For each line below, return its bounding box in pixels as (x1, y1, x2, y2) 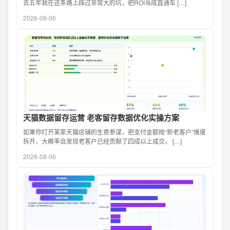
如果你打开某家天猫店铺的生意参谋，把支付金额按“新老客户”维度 (23, 127, 206, 137)
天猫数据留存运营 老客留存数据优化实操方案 (23, 112, 179, 124)
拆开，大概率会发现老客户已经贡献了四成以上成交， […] (23, 137, 182, 146)
